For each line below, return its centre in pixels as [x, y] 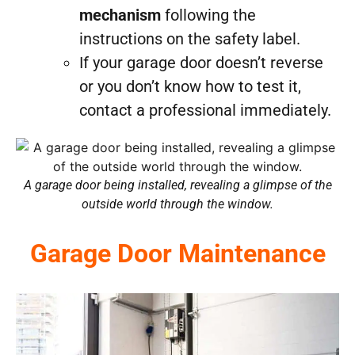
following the [208, 15]
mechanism [120, 15]
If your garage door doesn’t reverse [201, 62]
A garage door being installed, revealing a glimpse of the [177, 185]
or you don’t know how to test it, [190, 86]
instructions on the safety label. [190, 38]
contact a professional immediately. [205, 110]
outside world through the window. [177, 204]
